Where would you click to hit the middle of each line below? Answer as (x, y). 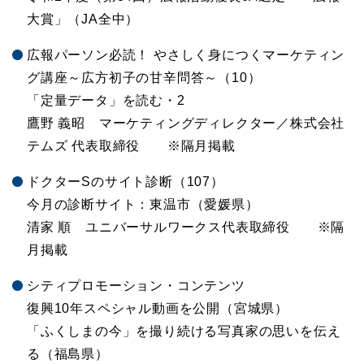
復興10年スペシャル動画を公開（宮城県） (158, 309)
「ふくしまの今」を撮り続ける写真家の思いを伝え (184, 331)
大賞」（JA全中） (83, 19)
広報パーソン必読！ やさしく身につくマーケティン (186, 55)
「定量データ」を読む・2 (106, 101)
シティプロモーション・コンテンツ (136, 286)
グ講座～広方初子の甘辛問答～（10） (144, 78)
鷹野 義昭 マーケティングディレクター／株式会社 (186, 123)
